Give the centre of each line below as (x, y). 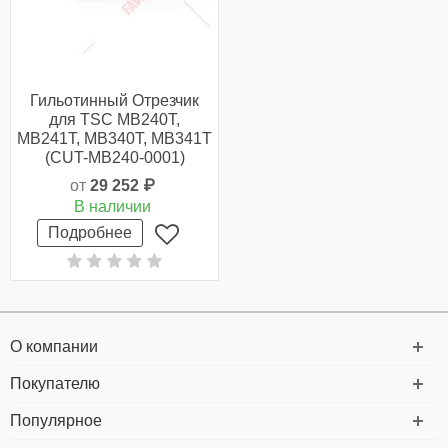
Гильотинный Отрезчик (114, 101)
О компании (54, 347)
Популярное (56, 421)
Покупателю (55, 384)
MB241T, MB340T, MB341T (114, 139)
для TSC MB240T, (114, 120)
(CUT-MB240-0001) (114, 158)
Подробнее (89, 233)
